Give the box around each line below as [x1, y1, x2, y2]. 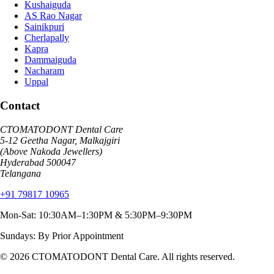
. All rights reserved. [157, 251, 235, 262]
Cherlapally [24, 32, 69, 43]
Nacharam [24, 65, 64, 76]
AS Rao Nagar [24, 10, 82, 21]
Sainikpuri [24, 21, 64, 32]
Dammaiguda [24, 54, 76, 65]
